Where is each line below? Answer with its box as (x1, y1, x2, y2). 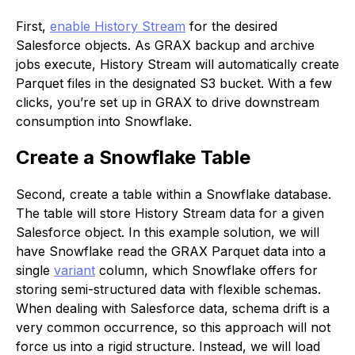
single (16, 261, 54, 278)
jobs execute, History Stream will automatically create (16, 55, 339, 72)
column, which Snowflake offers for (95, 261, 318, 278)
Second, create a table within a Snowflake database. (16, 185, 331, 202)
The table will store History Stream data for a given (16, 204, 324, 221)
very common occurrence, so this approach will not (16, 319, 330, 335)
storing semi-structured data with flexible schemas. (16, 281, 321, 297)
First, (16, 17, 50, 34)
